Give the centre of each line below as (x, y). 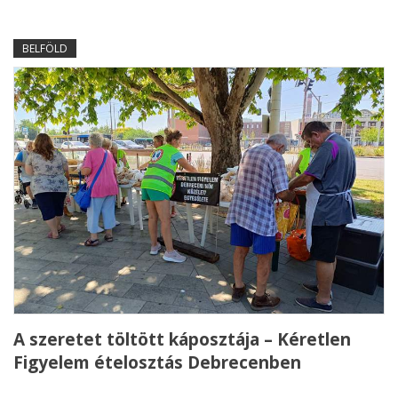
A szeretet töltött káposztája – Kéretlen (182, 340)
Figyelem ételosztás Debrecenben (157, 363)
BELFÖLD (45, 49)
